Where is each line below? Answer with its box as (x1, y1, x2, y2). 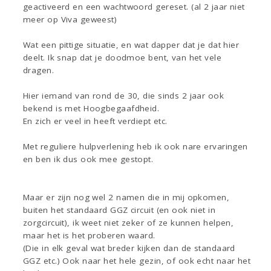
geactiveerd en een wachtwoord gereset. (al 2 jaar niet (23, 1, 245, 13)
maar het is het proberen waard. (23, 230, 155, 241)
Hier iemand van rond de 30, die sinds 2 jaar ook (23, 90, 224, 102)
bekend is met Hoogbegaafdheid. (23, 103, 160, 114)
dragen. (23, 65, 54, 76)
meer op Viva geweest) (23, 14, 117, 25)
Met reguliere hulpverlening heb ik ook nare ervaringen (23, 141, 248, 152)
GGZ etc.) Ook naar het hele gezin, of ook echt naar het (23, 255, 251, 267)
